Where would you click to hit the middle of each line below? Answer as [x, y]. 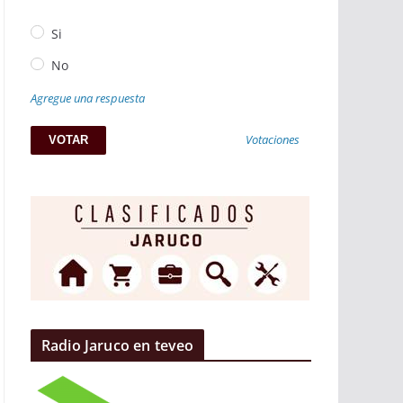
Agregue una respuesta [88, 98]
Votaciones [273, 140]
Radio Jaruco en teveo [118, 346]
